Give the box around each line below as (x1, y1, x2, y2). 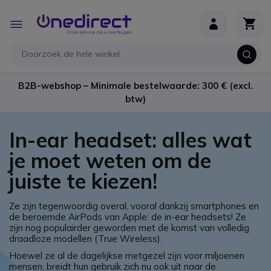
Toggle (23, 15, 51, 26)
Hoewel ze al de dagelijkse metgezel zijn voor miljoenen (9, 250, 244, 261)
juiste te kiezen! (9, 168, 157, 194)
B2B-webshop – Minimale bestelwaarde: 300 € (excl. (18, 80, 253, 91)
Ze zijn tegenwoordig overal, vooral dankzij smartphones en (9, 200, 259, 212)
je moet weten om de (9, 148, 211, 174)
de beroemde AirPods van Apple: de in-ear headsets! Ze (9, 211, 246, 223)
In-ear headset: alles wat (9, 127, 252, 153)
